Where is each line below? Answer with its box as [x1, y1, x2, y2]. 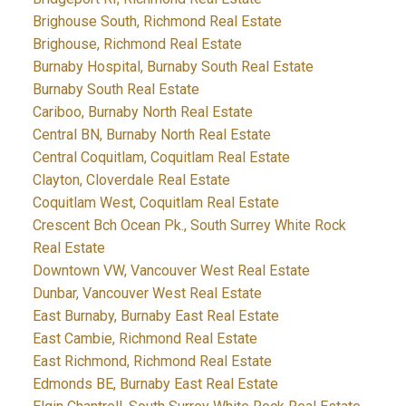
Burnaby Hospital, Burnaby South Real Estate [32, 58, 314, 76]
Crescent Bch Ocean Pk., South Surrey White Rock [32, 217, 346, 235]
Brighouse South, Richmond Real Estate [32, 13, 282, 31]
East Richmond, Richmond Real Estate [32, 353, 272, 371]
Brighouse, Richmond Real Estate [32, 35, 242, 53]
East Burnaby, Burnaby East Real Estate [32, 307, 279, 325]
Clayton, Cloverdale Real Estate [32, 171, 230, 189]
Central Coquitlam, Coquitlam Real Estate [32, 149, 290, 167]
